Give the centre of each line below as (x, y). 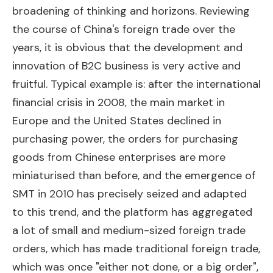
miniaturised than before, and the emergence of (134, 176)
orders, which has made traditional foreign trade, (136, 249)
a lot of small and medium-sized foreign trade (129, 231)
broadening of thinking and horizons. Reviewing (131, 11)
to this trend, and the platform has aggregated (132, 212)
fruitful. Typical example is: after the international (136, 84)
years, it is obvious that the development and (127, 48)
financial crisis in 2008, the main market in (119, 103)
